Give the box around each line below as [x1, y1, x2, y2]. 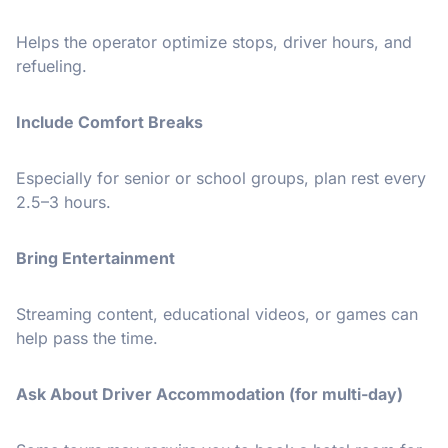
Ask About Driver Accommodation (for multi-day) [16, 383, 403, 404]
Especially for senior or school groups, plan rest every [16, 167, 426, 188]
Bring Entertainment [16, 247, 175, 268]
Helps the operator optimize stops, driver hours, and [16, 31, 412, 52]
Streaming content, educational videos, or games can [16, 303, 418, 324]
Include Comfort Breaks [16, 111, 203, 132]
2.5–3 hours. [16, 191, 111, 212]
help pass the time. [16, 327, 158, 348]
